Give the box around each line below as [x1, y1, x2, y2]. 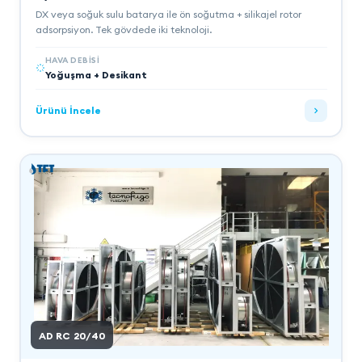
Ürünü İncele [35, 104, 101, 116]
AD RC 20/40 [38, 329, 106, 342]
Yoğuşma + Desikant [44, 68, 147, 81]
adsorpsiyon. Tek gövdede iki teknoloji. [35, 23, 212, 36]
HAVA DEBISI [44, 54, 99, 65]
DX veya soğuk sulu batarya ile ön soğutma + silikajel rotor [35, 7, 301, 20]
